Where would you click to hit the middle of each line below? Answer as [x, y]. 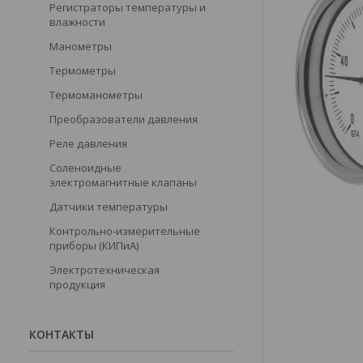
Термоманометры [96, 95]
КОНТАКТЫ [62, 334]
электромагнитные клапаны [123, 182]
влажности [77, 22]
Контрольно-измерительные [125, 231]
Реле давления [88, 143]
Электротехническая [105, 270]
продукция [77, 284]
